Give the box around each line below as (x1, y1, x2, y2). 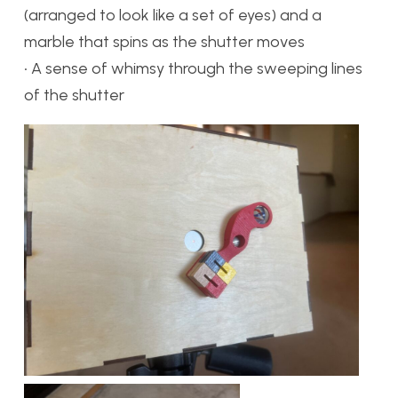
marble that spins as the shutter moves (24, 32, 305, 52)
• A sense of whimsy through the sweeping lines (24, 59, 362, 79)
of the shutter (24, 85, 124, 106)
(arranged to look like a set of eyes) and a (24, 5, 322, 26)
